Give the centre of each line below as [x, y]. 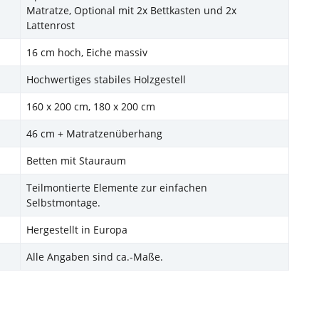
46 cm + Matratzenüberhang [94, 134]
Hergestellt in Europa [77, 230]
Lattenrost [51, 26]
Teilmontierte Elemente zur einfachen [117, 188]
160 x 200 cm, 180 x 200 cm [91, 107]
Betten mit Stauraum [76, 161]
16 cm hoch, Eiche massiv [87, 53]
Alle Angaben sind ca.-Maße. [95, 257]
